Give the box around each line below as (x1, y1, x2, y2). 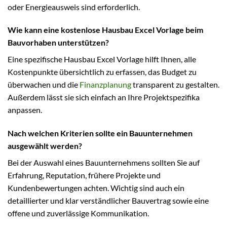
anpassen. (8, 105, 42, 115)
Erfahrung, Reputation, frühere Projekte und (8, 170, 161, 180)
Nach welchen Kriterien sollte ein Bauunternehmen (8, 128, 193, 138)
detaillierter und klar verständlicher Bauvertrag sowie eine (8, 196, 209, 206)
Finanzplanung (80, 80, 131, 90)
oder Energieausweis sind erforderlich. (8, 2, 140, 12)
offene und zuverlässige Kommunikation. (8, 208, 149, 218)
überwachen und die (8, 80, 80, 90)
